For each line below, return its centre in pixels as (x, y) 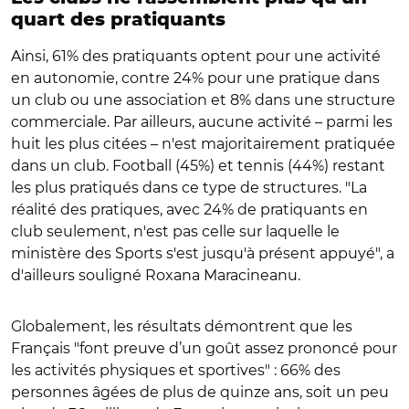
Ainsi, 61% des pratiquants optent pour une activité (196, 56)
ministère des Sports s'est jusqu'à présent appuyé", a (203, 253)
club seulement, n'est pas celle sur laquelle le (175, 231)
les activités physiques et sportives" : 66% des (176, 370)
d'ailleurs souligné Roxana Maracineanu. (156, 275)
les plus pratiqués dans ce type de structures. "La (189, 188)
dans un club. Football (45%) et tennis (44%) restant (198, 166)
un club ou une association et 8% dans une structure (203, 100)
